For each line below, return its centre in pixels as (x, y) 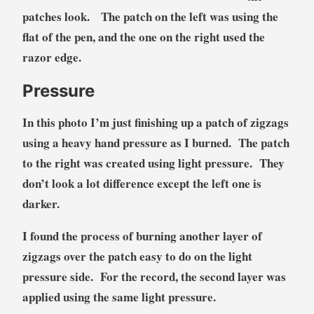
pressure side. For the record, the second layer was (154, 276)
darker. (41, 203)
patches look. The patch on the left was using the (150, 16)
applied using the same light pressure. (119, 296)
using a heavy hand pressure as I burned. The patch (156, 142)
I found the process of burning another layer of (142, 235)
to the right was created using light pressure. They (153, 163)
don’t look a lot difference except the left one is (142, 183)
